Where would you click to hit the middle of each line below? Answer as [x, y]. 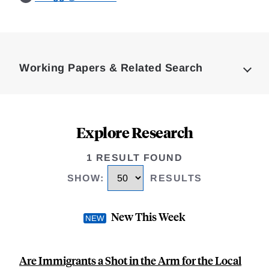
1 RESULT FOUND [134, 158]
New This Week [148, 217]
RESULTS [176, 178]
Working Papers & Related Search [111, 68]
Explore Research [134, 132]
